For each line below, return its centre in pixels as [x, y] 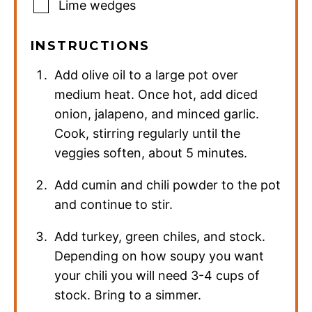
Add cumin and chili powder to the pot [168, 185]
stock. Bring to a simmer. [128, 295]
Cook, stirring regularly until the [148, 133]
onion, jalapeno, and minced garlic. [157, 114]
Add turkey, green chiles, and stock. [160, 236]
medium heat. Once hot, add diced [156, 94]
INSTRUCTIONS [91, 46]
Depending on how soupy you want [159, 256]
